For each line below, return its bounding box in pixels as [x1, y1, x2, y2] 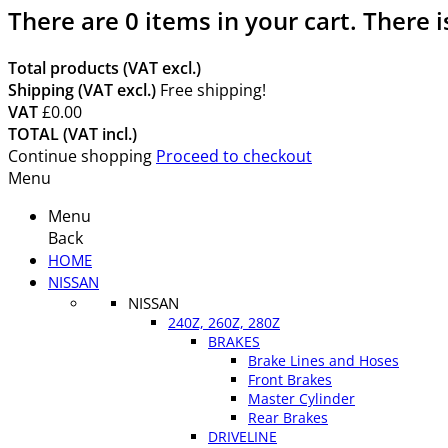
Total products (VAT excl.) [8, 56, 201, 79]
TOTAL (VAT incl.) [8, 122, 137, 145]
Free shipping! [160, 78, 266, 101]
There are [8, 3, 125, 37]
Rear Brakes [248, 407, 328, 427]
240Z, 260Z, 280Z [168, 312, 280, 332]
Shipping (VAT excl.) [8, 78, 160, 101]
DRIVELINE [208, 426, 277, 446]
